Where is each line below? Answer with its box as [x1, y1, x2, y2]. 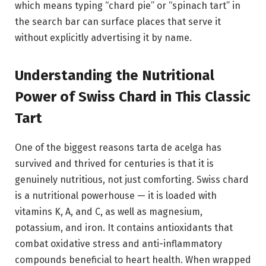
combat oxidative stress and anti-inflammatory [15, 238, 222, 250]
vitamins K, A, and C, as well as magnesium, [15, 206, 202, 218]
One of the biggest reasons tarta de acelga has [15, 142, 221, 154]
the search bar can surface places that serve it [15, 15, 221, 27]
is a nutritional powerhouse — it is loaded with [15, 190, 217, 202]
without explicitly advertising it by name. [15, 31, 192, 43]
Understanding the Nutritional [15, 67, 214, 84]
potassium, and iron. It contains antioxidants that [15, 222, 233, 234]
